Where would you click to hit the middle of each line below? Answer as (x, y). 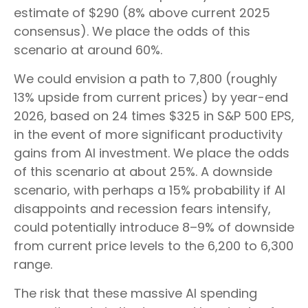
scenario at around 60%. (88, 50)
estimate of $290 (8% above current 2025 (142, 13)
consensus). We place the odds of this (132, 32)
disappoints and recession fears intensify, (142, 209)
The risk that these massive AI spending (135, 294)
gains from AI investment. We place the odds (152, 153)
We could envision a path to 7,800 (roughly (145, 79)
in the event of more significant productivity (148, 135)
